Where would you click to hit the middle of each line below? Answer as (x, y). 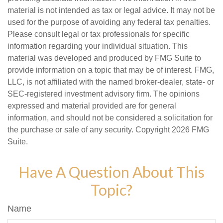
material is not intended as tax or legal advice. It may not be (111, 10)
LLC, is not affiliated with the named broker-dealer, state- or (111, 82)
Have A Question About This (111, 172)
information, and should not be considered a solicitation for (110, 118)
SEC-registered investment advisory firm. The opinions (104, 94)
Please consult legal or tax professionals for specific (99, 34)
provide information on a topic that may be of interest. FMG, (111, 70)
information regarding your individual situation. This (98, 46)
